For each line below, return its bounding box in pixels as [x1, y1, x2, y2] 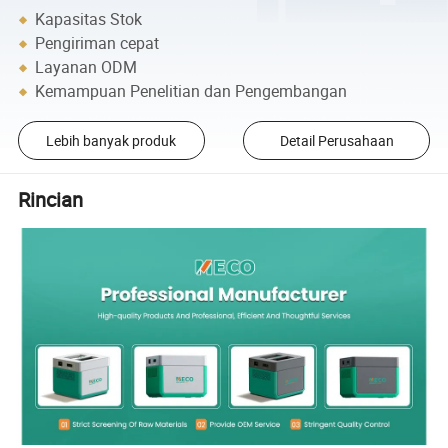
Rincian [18, 185, 84, 213]
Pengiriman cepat [35, 32, 160, 55]
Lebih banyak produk [46, 131, 177, 151]
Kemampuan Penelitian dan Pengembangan [35, 80, 348, 103]
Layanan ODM [35, 56, 138, 79]
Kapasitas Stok [35, 8, 143, 31]
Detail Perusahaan [279, 131, 394, 151]
